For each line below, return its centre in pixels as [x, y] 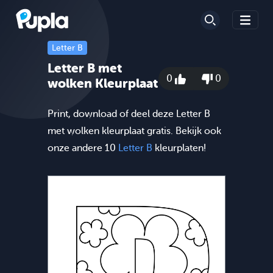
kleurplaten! [179, 148]
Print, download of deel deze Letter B [129, 114]
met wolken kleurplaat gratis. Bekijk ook [134, 131]
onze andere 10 [83, 148]
